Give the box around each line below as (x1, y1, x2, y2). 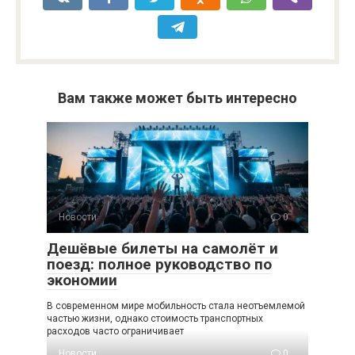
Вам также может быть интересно (58, 90, 297, 107)
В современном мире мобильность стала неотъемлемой (47, 300, 305, 312)
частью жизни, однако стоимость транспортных (47, 313, 263, 325)
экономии (47, 271, 117, 290)
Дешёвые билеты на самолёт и (47, 239, 278, 258)
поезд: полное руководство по (47, 255, 272, 274)
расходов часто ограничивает (47, 326, 184, 338)
